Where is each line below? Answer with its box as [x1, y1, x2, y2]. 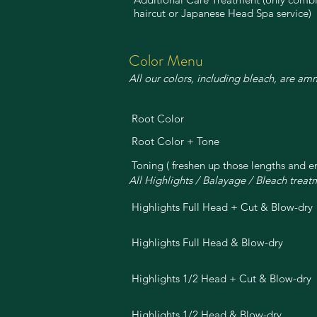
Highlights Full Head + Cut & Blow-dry [131, 200, 313, 214]
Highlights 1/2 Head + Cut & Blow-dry [131, 272, 311, 285]
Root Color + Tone [131, 134, 219, 148]
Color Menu [129, 50, 203, 71]
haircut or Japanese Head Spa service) [133, 6, 314, 20]
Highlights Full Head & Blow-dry [131, 236, 283, 249]
